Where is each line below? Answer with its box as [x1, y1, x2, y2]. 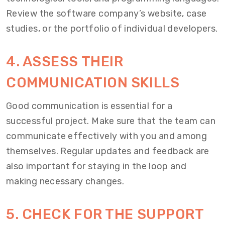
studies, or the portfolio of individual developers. [6, 23, 218, 34]
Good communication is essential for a [6, 100, 173, 111]
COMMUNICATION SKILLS [6, 74, 180, 91]
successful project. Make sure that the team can [6, 116, 215, 127]
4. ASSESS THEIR [6, 53, 124, 70]
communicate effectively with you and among [6, 131, 207, 142]
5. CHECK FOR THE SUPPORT [6, 206, 204, 222]
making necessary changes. [6, 176, 125, 187]
